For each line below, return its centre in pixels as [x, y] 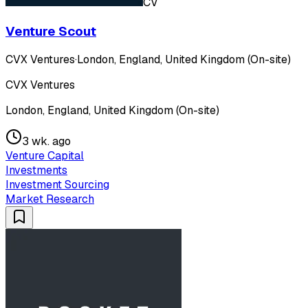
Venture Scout [51, 31]
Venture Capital [45, 156]
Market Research [50, 199]
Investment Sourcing [57, 185]
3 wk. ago [46, 142]
